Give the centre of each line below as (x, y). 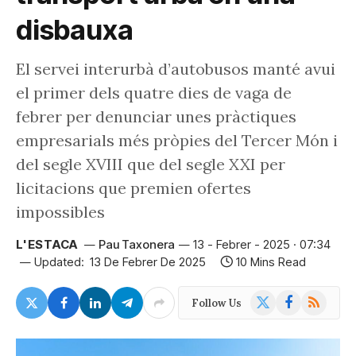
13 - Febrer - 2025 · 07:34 (262, 244)
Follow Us (217, 303)
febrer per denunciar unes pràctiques (156, 116)
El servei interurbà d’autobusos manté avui (176, 69)
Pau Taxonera (137, 244)
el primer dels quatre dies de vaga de (154, 93)
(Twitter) (274, 314)
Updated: (59, 262)
